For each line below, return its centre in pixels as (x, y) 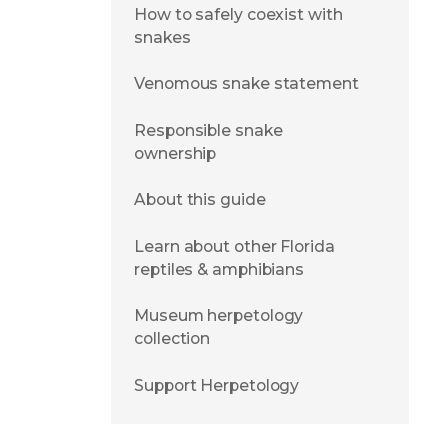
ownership (175, 153)
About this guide (200, 200)
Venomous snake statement (246, 84)
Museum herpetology (219, 316)
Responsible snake (208, 130)
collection (172, 339)
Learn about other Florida (234, 246)
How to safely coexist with (238, 14)
